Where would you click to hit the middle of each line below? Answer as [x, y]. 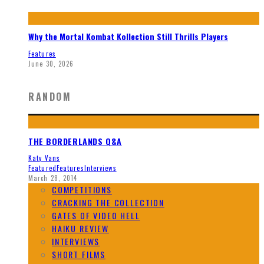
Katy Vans [44, 158]
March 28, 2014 [53, 178]
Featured [42, 168]
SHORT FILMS [79, 255]
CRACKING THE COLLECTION [108, 203]
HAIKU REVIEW [80, 229]
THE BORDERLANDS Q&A [75, 141]
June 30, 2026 [51, 63]
